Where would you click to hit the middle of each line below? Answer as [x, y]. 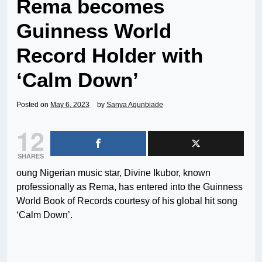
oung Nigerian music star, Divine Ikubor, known [113, 173]
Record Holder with [110, 56]
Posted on [33, 105]
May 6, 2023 [70, 105]
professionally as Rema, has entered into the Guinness [130, 187]
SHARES [30, 156]
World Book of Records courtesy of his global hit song [127, 201]
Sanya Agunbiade [135, 105]
